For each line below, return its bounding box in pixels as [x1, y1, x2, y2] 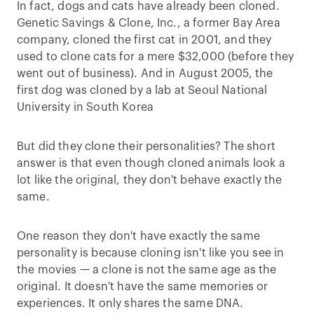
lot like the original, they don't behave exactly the [17, 175, 282, 186]
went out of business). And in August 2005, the [17, 68, 273, 79]
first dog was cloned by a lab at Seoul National [17, 85, 268, 96]
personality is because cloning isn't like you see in [17, 247, 285, 259]
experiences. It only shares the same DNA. [17, 298, 244, 309]
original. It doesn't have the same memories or [17, 281, 268, 292]
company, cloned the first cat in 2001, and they [17, 34, 272, 46]
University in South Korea [17, 102, 154, 113]
